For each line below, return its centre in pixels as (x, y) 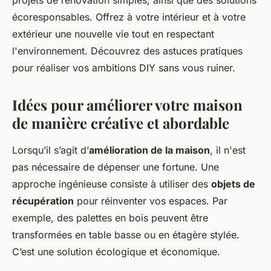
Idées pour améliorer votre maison (127, 105)
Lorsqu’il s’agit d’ (51, 150)
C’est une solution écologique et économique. (116, 252)
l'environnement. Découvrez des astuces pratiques (127, 51)
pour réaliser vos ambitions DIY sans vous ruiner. (124, 68)
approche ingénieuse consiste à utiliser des (112, 184)
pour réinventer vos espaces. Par (151, 201)
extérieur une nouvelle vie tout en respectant (113, 34)
